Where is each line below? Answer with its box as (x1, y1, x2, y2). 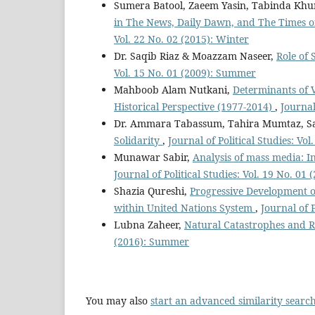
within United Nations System (114, 200, 255, 214)
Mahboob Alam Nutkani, (114, 82, 233, 96)
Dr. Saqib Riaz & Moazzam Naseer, (114, 49, 276, 63)
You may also (86, 294, 150, 308)
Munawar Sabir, (114, 150, 193, 164)
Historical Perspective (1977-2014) (114, 99, 275, 113)
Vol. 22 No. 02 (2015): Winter (114, 32, 249, 46)
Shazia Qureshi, (114, 184, 190, 198)
